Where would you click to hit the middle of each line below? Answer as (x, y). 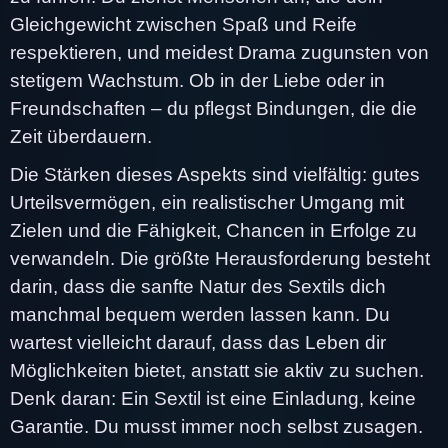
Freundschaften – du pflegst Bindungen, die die (213, 108)
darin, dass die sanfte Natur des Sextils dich (198, 286)
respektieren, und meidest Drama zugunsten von (219, 52)
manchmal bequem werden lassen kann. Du (200, 314)
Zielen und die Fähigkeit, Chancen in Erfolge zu (213, 230)
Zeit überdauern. (81, 136)
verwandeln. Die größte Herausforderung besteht (220, 258)
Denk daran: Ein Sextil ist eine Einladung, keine (213, 398)
